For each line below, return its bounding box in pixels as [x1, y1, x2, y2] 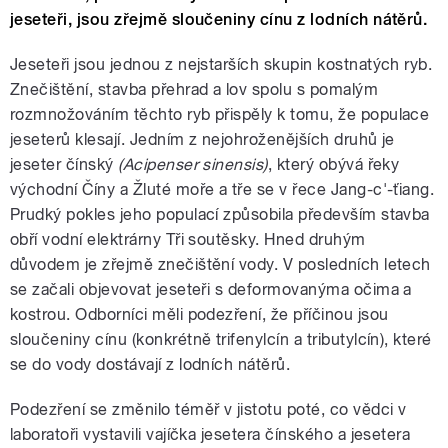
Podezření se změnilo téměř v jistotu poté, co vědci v [10, 400, 407, 420]
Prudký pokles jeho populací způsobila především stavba [10, 205, 430, 225]
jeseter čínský [10, 155, 119, 175]
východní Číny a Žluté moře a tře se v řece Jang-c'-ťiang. [10, 180, 435, 200]
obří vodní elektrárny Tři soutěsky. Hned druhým [10, 230, 366, 250]
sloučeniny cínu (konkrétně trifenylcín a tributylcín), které [10, 330, 432, 350]
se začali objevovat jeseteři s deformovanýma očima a [10, 280, 412, 300]
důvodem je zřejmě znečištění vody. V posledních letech [10, 255, 431, 275]
